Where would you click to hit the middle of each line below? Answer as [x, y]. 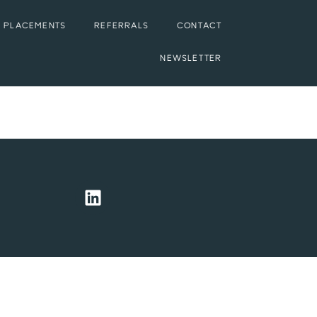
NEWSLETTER [191, 59]
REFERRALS [122, 27]
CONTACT [200, 27]
